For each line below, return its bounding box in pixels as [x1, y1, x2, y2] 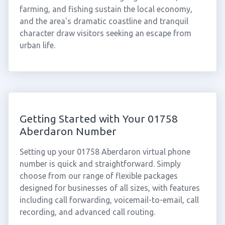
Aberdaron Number [19, 125, 117, 137]
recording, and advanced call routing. [19, 207, 155, 216]
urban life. [19, 41, 55, 50]
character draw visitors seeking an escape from [19, 29, 191, 38]
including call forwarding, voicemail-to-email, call [19, 195, 199, 204]
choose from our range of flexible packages [19, 171, 178, 180]
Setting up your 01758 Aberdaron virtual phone [19, 147, 190, 156]
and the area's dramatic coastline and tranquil [19, 17, 188, 26]
